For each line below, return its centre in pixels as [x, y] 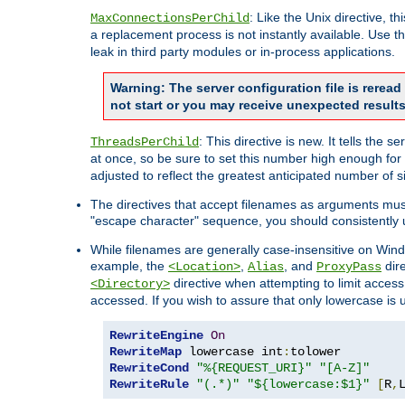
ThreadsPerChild [145, 142]
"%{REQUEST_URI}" [254, 368]
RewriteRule [149, 385]
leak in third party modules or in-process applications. [243, 52]
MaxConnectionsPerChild [170, 19]
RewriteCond [149, 368]
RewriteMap [146, 352]
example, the [129, 266]
